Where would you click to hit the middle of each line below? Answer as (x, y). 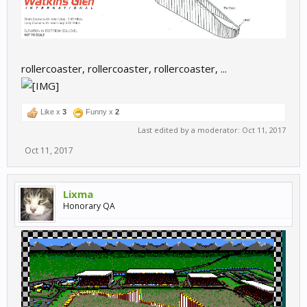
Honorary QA (89, 206)
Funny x (99, 112)
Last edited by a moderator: (190, 130)
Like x (50, 112)
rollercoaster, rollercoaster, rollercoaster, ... (124, 69)
